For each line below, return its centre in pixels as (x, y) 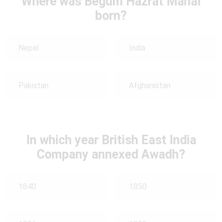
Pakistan (33, 86)
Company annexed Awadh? (111, 154)
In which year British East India (111, 140)
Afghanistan (149, 86)
